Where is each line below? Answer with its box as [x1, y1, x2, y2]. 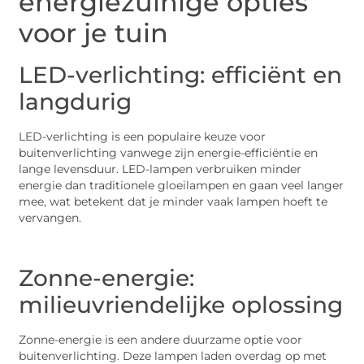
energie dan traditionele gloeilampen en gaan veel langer [19, 178, 344, 192]
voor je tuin [19, 16, 169, 49]
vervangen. [19, 210, 82, 224]
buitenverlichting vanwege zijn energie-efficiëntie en [19, 145, 318, 159]
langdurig [19, 87, 132, 115]
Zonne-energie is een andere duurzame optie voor [19, 333, 303, 347]
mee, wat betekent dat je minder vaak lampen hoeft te [19, 194, 328, 208]
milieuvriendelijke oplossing [19, 291, 344, 319]
